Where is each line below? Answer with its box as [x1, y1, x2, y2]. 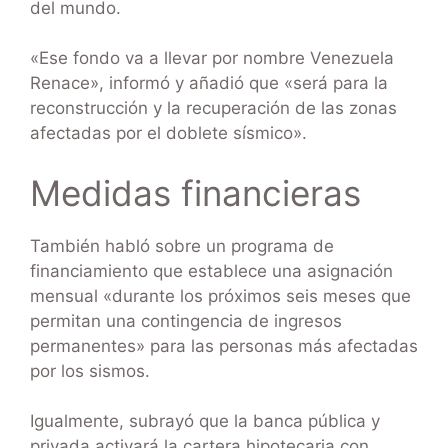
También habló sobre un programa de [30, 235, 334, 256]
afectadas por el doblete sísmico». [30, 123, 307, 144]
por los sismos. [30, 360, 150, 381]
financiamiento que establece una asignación [30, 260, 393, 281]
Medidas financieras [30, 171, 361, 214]
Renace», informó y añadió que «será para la [30, 73, 388, 94]
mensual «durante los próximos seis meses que [30, 285, 411, 306]
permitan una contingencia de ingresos [30, 310, 342, 331]
